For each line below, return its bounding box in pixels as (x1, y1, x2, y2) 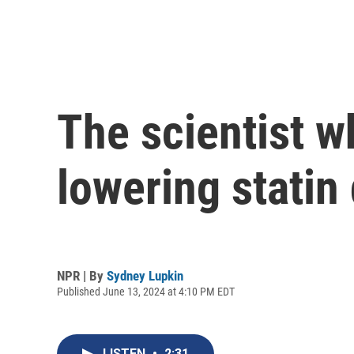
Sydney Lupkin (107, 267, 183, 284)
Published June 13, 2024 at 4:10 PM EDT (57, 284, 235, 298)
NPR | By (57, 267, 107, 284)
